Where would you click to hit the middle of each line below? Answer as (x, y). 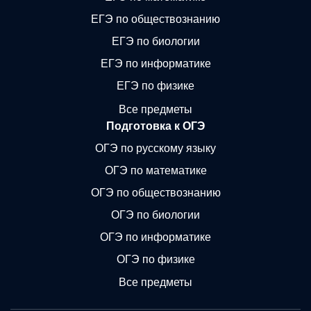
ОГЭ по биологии (155, 215)
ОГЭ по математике (155, 170)
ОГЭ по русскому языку (155, 148)
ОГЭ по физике (155, 259)
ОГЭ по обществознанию (155, 192)
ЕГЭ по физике (155, 86)
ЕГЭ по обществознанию (155, 19)
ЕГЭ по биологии (155, 41)
